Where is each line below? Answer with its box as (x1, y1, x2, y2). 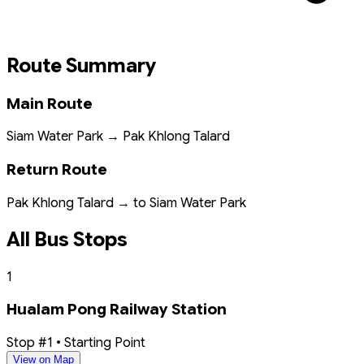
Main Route (6, 93, 93, 113)
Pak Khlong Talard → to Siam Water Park (6, 193, 246, 211)
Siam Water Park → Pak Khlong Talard (6, 128, 230, 145)
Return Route (6, 160, 107, 180)
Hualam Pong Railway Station (6, 300, 227, 319)
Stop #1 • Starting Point (6, 334, 145, 352)
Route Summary (6, 53, 156, 78)
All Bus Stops (6, 227, 128, 252)
